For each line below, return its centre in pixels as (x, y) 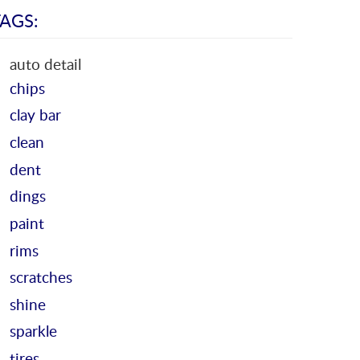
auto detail (45, 63)
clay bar (35, 115)
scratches (41, 277)
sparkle (33, 331)
